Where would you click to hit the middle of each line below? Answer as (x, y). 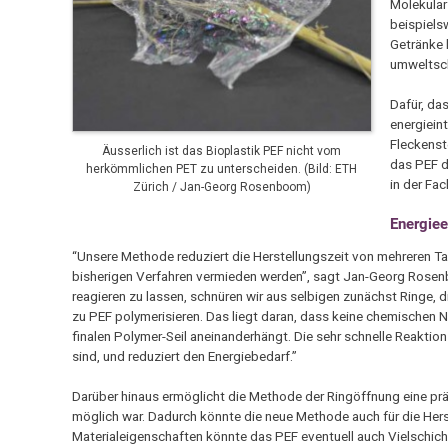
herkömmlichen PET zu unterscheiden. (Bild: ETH (222, 168)
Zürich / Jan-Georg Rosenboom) (221, 186)
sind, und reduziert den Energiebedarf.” (184, 356)
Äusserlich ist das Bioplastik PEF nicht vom (222, 150)
